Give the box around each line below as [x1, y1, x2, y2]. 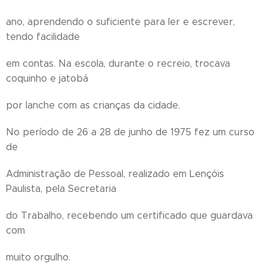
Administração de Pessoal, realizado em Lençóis [6, 168, 224, 179]
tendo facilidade [6, 31, 80, 42]
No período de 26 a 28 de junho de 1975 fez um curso [6, 126, 254, 138]
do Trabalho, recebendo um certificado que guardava [6, 210, 253, 221]
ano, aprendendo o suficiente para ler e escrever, [6, 16, 235, 27]
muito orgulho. [6, 252, 70, 263]
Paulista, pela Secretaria [6, 183, 116, 194]
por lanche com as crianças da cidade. [6, 100, 180, 111]
